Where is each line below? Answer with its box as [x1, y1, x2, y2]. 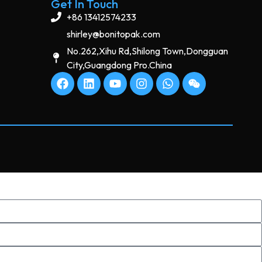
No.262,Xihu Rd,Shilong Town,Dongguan [67, 45, 229, 57]
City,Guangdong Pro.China [67, 59, 173, 71]
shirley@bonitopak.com [67, 28, 161, 40]
